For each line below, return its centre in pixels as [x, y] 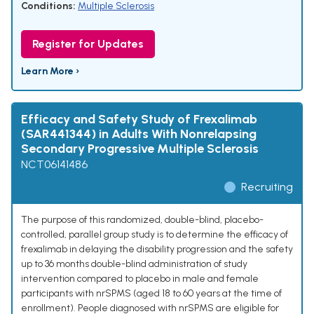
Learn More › [50, 71]
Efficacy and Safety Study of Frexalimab [139, 120]
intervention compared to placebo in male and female [140, 279]
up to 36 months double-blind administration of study [134, 264]
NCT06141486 [54, 165]
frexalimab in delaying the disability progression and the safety [157, 250]
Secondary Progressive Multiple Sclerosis [140, 149]
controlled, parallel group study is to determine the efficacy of [155, 235]
